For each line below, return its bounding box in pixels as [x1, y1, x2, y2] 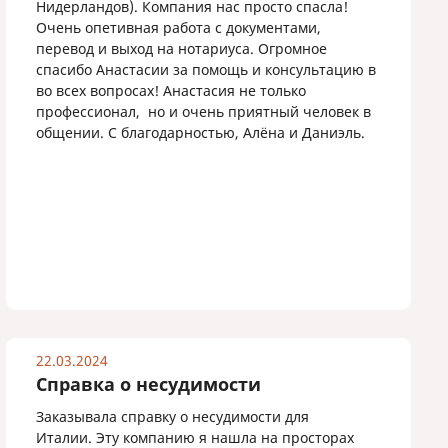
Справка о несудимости [36, 372, 262, 396]
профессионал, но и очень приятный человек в [36, 102, 372, 121]
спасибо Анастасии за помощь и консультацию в [36, 60, 377, 79]
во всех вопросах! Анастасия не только [36, 81, 307, 100]
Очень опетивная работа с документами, [36, 18, 322, 37]
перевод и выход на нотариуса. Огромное [36, 39, 328, 58]
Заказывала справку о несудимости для [36, 407, 310, 426]
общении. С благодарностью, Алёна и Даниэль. [36, 123, 366, 142]
